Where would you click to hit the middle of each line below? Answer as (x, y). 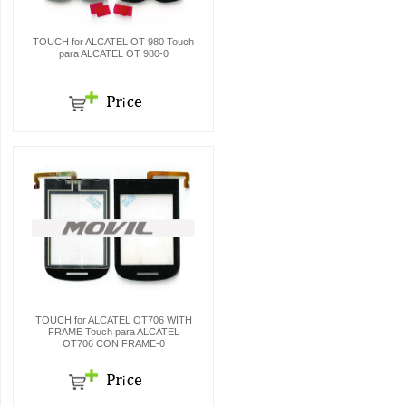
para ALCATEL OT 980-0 (113, 53)
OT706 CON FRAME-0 (113, 343)
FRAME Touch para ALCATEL (113, 332)
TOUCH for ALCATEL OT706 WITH (113, 320)
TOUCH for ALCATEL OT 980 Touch (113, 42)
